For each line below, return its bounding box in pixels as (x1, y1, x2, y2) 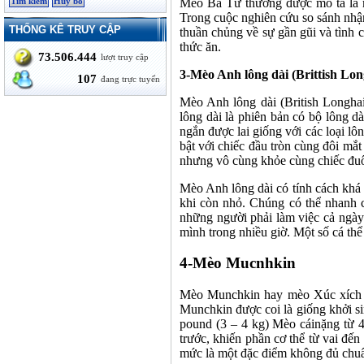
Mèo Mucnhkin (193, 254, 296, 272)
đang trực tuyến (100, 74, 160, 84)
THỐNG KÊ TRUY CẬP (9, 24, 121, 36)
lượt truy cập (100, 52, 149, 62)
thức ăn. (180, 39, 221, 54)
